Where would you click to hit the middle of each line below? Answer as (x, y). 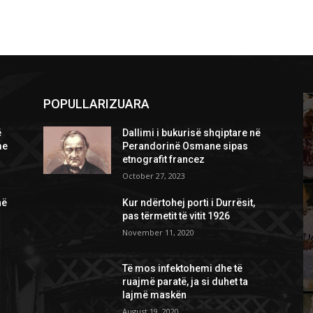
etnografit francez (164, 159)
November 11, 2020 (159, 232)
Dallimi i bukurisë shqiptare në (192, 132)
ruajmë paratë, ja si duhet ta (185, 281)
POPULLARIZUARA (96, 103)
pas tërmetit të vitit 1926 (176, 216)
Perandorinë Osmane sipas (185, 146)
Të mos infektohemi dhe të (183, 268)
